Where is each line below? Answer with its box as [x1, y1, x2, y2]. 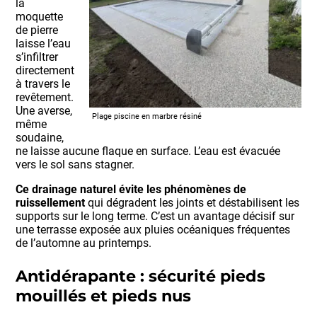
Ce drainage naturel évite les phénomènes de [16, 183, 247, 197]
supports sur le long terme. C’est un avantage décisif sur [16, 209, 295, 224]
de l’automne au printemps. [16, 236, 152, 250]
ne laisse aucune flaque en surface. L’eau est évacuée [16, 144, 281, 158]
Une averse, [16, 104, 73, 118]
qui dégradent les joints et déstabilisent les [85, 196, 300, 210]
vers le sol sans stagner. [16, 158, 135, 172]
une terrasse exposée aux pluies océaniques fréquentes [16, 223, 291, 237]
